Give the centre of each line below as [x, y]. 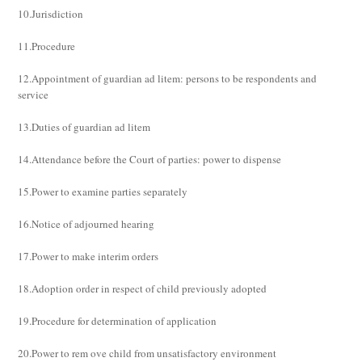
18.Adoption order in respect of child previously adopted [143, 288]
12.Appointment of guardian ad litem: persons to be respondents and [168, 78]
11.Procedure [47, 46]
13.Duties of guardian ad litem [84, 127]
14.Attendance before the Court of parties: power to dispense [150, 159]
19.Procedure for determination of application [118, 321]
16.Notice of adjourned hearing [86, 224]
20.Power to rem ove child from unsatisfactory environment [147, 353]
